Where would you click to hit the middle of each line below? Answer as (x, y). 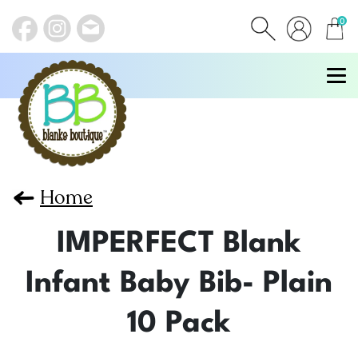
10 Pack (179, 324)
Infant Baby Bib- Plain (179, 284)
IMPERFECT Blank (179, 244)
